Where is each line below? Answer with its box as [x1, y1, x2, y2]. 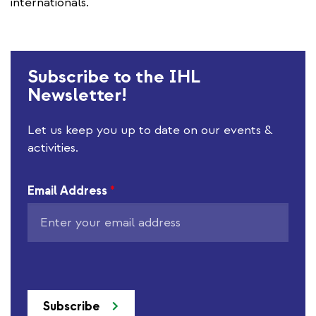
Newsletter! [28, 83, 127, 107]
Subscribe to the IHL [28, 64, 200, 88]
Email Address [28, 182, 107, 199]
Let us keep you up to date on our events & [28, 121, 273, 138]
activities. [28, 139, 78, 156]
